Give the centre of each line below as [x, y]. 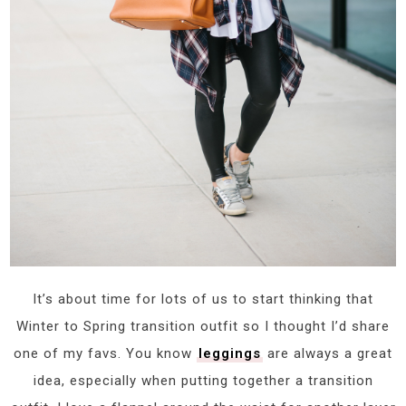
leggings [230, 353]
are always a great [328, 353]
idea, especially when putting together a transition [203, 380]
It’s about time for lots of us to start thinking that [203, 299]
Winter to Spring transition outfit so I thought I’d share [203, 326]
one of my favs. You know [105, 353]
